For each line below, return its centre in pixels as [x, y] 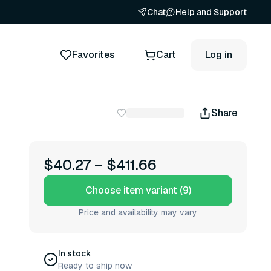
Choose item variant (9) [138, 190]
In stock [75, 253]
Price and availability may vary [138, 212]
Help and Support [211, 12]
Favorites [93, 54]
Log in [219, 54]
